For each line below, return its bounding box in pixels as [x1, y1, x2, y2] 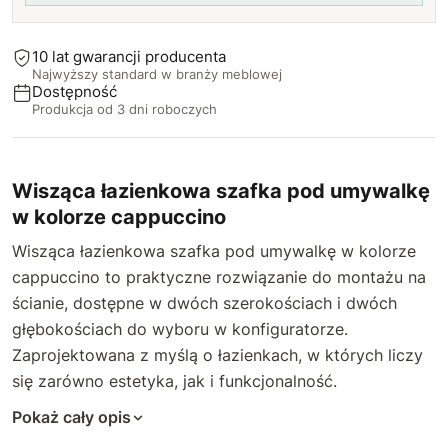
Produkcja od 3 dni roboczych [32, 101, 217, 117]
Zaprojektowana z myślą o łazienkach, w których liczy [12, 345, 423, 365]
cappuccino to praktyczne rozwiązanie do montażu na [12, 267, 426, 287]
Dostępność [32, 82, 117, 101]
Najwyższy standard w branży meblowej [32, 66, 282, 82]
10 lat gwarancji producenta [32, 47, 226, 66]
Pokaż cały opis [12, 407, 131, 427]
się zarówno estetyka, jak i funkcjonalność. [12, 371, 337, 391]
